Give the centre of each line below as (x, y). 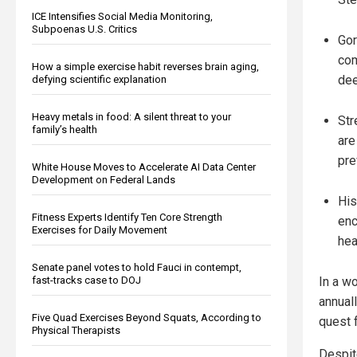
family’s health (65, 129)
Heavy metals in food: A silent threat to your (131, 116)
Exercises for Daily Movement (100, 229)
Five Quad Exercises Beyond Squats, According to (147, 317)
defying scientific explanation (99, 79)
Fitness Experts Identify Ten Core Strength (127, 217)
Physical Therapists (76, 330)
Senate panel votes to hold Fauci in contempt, (137, 267)
